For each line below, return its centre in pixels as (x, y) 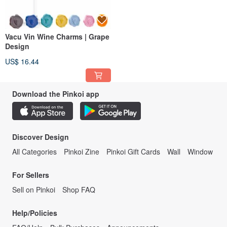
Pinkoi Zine (82, 152)
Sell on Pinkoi (34, 190)
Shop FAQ (79, 190)
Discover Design (41, 137)
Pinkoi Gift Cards (133, 152)
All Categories (34, 152)
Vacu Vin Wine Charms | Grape (57, 37)
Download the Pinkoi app (56, 94)
